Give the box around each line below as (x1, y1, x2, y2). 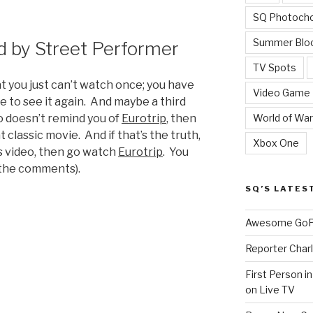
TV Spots (252, 61, 296, 73)
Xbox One (252, 136, 299, 149)
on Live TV (245, 283, 295, 296)
